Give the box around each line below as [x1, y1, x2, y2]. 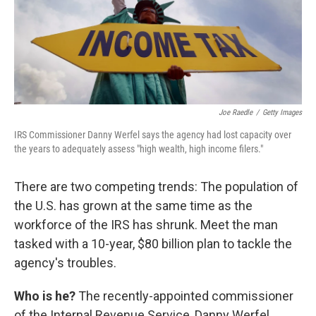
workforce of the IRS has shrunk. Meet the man [14, 217, 278, 232]
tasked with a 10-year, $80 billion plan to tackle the [14, 236, 292, 251]
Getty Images [262, 108, 302, 117]
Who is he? [14, 288, 75, 303]
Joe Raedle [219, 108, 253, 117]
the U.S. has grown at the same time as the [14, 198, 253, 213]
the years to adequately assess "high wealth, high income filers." [14, 143, 263, 154]
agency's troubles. [14, 255, 116, 270]
